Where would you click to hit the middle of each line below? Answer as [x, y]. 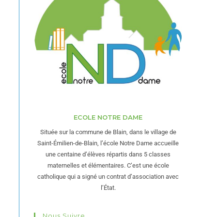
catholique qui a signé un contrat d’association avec [108, 177]
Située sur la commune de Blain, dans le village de [108, 132]
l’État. [108, 188]
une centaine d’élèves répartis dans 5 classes [108, 154]
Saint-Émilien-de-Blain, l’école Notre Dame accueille [108, 143]
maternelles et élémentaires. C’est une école [108, 165]
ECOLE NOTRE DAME [108, 117]
